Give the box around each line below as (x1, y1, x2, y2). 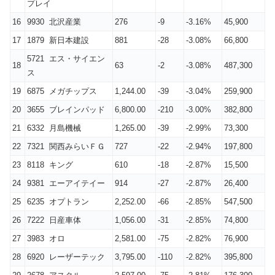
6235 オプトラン (27, 197, 89, 207)
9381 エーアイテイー (27, 179, 105, 188)
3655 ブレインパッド (27, 105, 105, 115)
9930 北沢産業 (27, 17, 81, 27)
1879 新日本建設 (27, 36, 89, 45)
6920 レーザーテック (27, 252, 105, 262)
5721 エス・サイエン (27, 54, 105, 64)
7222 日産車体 (27, 215, 81, 225)
